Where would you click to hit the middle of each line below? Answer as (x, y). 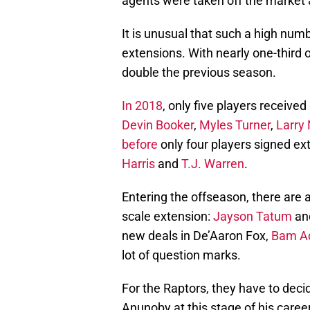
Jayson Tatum (253, 216)
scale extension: (167, 216)
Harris (138, 163)
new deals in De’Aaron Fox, (197, 235)
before (140, 144)
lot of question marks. (181, 255)
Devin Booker (158, 125)
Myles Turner (235, 125)
